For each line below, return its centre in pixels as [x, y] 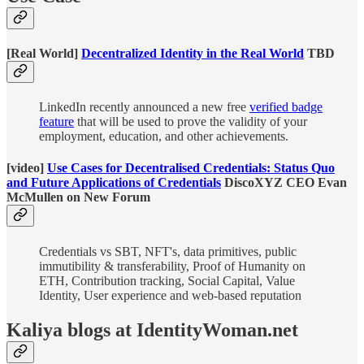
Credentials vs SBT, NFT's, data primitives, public [168, 251]
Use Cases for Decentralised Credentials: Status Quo [191, 168]
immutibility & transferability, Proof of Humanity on [172, 266]
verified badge [286, 107]
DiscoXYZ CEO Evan [284, 183]
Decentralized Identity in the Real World [193, 53]
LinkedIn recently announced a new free [144, 107]
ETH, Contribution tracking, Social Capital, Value [167, 280]
